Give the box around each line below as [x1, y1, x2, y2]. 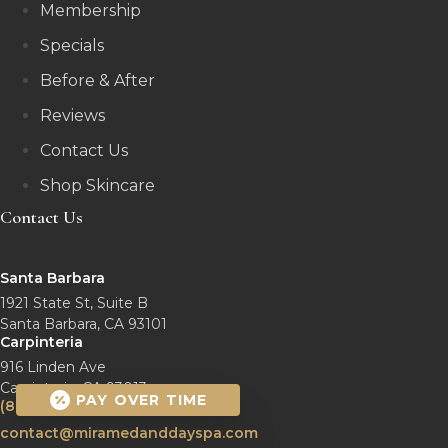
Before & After [40, 71, 155, 91]
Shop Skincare [40, 176, 155, 196]
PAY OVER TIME [76, 391, 208, 409]
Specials [40, 36, 104, 56]
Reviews [40, 106, 105, 126]
